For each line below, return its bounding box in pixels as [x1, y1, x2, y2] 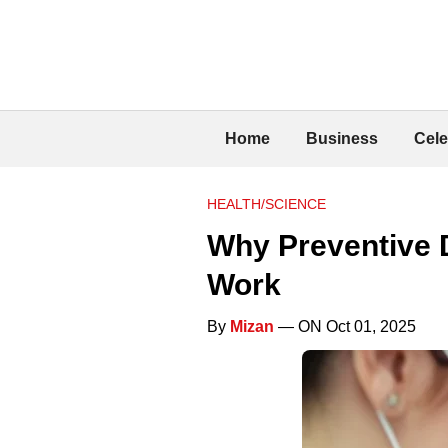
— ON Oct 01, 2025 [274, 317, 416, 335]
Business [306, 129, 378, 147]
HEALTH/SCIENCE [207, 195, 326, 212]
